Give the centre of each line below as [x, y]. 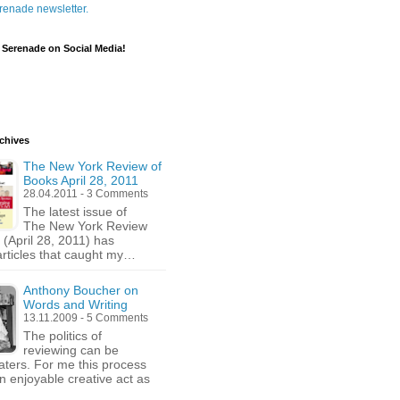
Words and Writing [75, 304]
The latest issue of [75, 212]
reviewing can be [71, 350]
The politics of [62, 336]
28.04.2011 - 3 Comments [86, 194]
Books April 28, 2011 [81, 180]
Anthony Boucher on [81, 290]
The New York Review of [92, 166]
